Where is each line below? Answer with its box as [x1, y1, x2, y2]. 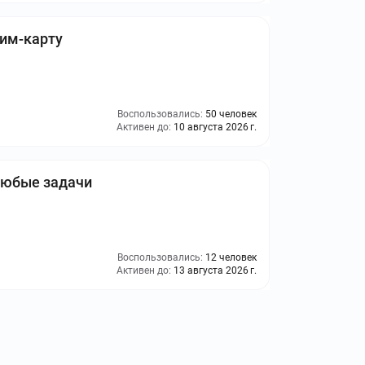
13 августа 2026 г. [174, 265, 257, 276]
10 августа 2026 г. [174, 121, 257, 133]
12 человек [205, 252, 257, 263]
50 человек [205, 108, 257, 120]
